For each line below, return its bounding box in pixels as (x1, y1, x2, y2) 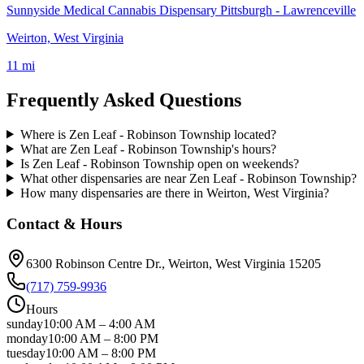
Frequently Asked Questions (6, 89, 241, 110)
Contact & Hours (6, 215, 122, 233)
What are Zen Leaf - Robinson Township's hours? (19, 141, 276, 156)
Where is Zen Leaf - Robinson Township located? (19, 127, 276, 141)
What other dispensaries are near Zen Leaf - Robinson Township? (19, 171, 357, 185)
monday (6, 331, 48, 345)
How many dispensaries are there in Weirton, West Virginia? (19, 185, 329, 200)
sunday (6, 316, 43, 331)
